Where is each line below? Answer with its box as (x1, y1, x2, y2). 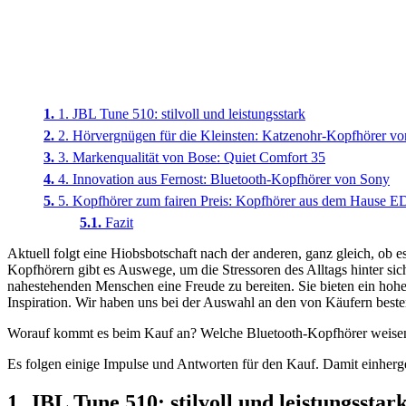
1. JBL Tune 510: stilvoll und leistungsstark (58, 105, 305, 121)
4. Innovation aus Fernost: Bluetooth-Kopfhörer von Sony (58, 170, 390, 187)
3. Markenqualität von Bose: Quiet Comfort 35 (58, 149, 325, 165)
